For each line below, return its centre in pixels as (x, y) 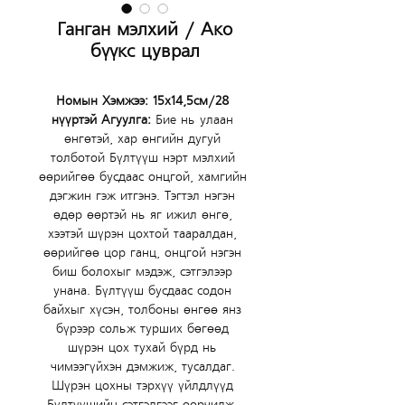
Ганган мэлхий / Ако (145, 30)
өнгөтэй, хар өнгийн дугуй (145, 139)
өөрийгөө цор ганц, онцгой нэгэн (145, 253)
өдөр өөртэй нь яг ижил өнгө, (145, 215)
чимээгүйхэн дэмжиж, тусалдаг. (145, 367)
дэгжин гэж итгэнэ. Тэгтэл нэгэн (145, 196)
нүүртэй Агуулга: (104, 120)
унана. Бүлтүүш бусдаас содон (145, 291)
